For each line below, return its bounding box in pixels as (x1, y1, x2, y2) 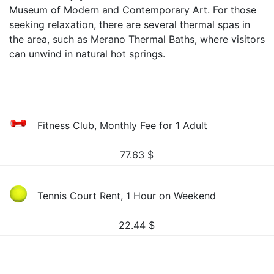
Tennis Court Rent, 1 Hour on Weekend (37, 190, 217, 202)
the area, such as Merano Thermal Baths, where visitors (9, 33, 265, 45)
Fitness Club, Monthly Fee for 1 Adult (37, 119, 208, 131)
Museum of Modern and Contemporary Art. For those (9, 4, 256, 16)
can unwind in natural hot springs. (9, 48, 165, 60)
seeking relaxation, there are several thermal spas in (9, 18, 250, 31)
